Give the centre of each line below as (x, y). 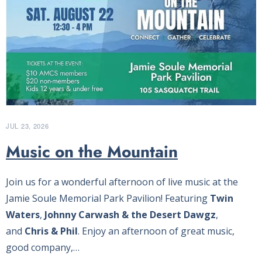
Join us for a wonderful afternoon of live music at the (122, 182)
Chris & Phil (51, 231)
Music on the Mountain (92, 151)
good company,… (43, 247)
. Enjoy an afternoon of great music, (156, 231)
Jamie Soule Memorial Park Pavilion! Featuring (108, 198)
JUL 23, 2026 (27, 125)
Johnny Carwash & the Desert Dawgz (130, 214)
